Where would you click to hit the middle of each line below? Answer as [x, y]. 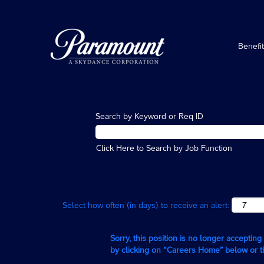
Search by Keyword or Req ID [149, 116]
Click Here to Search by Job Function [164, 148]
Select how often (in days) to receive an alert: [146, 205]
